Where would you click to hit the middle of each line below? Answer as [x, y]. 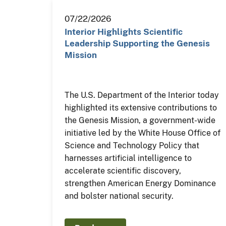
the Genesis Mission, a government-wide [140, 120]
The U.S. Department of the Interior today [142, 95]
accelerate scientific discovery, [123, 171]
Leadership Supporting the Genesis [137, 43]
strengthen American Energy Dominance [140, 183]
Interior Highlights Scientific [124, 32]
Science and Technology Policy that [132, 145]
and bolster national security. [119, 196]
